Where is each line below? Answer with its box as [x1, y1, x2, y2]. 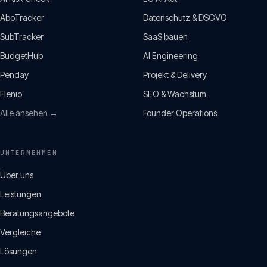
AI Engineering [143, 51, 198, 61]
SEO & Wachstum [143, 89, 206, 99]
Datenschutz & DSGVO [143, 13, 227, 23]
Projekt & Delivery [143, 70, 207, 80]
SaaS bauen [143, 32, 188, 42]
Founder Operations [143, 108, 217, 118]
